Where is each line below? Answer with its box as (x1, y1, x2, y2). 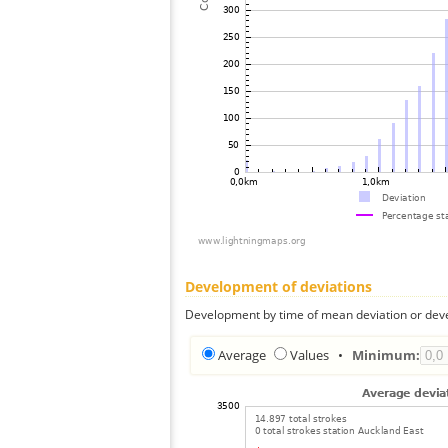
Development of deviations (185, 276, 372, 296)
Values (290, 345, 330, 364)
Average (218, 345, 267, 364)
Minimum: (352, 345, 421, 364)
